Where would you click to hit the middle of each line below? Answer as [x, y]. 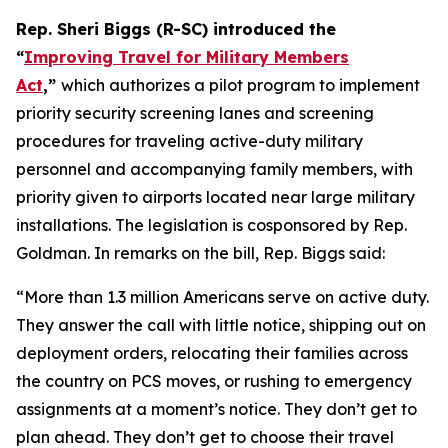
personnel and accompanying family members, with [214, 169]
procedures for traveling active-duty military [189, 141]
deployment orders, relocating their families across [212, 353]
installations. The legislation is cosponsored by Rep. [211, 225]
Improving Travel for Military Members [186, 57]
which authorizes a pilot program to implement [240, 85]
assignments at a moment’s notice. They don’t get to [216, 409]
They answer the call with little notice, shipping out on [221, 325]
